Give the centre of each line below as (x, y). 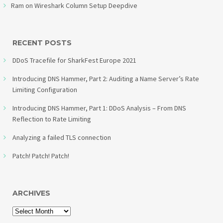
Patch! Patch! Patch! (41, 156)
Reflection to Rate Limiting (52, 119)
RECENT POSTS (42, 43)
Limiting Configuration (45, 89)
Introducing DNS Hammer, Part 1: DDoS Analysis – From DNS (99, 108)
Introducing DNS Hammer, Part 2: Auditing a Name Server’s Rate (106, 78)
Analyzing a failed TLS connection (62, 137)
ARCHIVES (31, 193)
